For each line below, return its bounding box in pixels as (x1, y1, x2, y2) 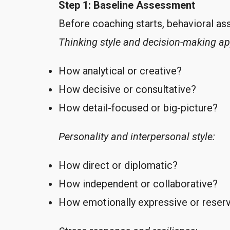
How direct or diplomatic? (59, 159, 178, 171)
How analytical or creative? (59, 64, 182, 77)
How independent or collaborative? (59, 177, 218, 190)
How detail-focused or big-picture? (59, 101, 218, 114)
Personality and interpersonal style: (59, 130, 215, 143)
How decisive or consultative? (59, 83, 196, 95)
